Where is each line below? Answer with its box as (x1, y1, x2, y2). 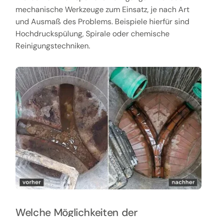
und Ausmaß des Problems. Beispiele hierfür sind (15, 16, 189, 27)
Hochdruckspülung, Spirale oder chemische (15, 28, 170, 39)
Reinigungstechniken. (15, 40, 90, 51)
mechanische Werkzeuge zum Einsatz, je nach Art (15, 4, 189, 15)
